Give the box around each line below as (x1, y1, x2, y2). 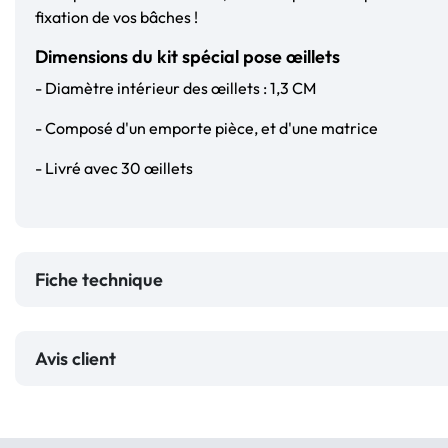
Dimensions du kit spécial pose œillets (35, 44, 340, 68)
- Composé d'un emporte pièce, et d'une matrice (35, 117, 381, 138)
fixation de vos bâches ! (35, 6, 201, 27)
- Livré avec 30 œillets (35, 157, 193, 178)
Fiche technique (35, 267, 163, 291)
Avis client (35, 346, 124, 370)
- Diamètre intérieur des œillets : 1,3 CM (35, 77, 316, 98)
